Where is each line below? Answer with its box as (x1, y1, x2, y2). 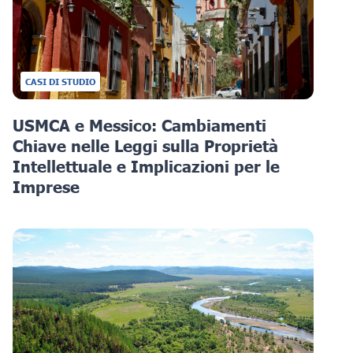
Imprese (13, 177, 80, 197)
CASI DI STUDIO (25, 76, 95, 87)
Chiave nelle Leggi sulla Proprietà (13, 136, 278, 156)
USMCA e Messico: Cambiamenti (13, 116, 266, 136)
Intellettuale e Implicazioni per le (13, 157, 280, 176)
